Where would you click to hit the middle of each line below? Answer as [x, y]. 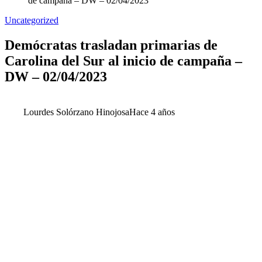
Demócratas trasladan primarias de [111, 45]
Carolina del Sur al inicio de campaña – [123, 61]
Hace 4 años [152, 112]
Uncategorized [32, 20]
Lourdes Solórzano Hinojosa [76, 112]
